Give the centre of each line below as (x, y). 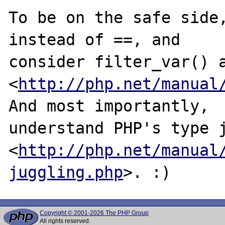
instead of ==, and (95, 39)
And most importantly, (109, 106)
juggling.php (66, 172)
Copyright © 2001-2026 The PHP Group (94, 213)
